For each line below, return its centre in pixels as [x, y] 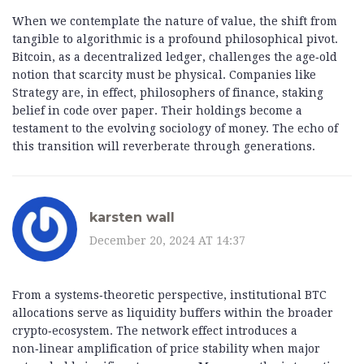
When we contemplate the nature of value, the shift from [175, 22]
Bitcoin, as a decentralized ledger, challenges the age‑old [175, 57]
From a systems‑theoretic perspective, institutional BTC [169, 295]
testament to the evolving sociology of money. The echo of [175, 129]
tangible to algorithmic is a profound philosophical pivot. [175, 39]
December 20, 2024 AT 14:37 [167, 240]
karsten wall [132, 217]
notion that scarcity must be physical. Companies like [164, 75]
